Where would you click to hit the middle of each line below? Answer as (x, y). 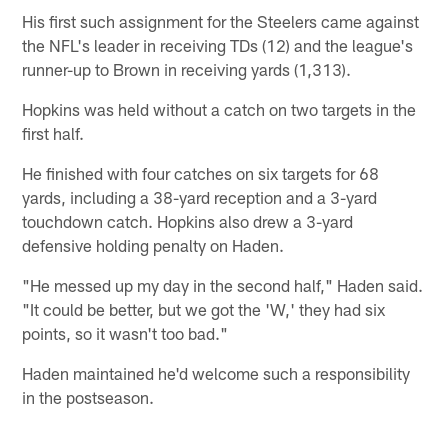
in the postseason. (88, 396)
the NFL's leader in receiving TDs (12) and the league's (218, 44)
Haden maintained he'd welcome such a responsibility (216, 372)
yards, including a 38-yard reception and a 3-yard (200, 196)
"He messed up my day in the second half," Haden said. (223, 284)
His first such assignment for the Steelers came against (221, 20)
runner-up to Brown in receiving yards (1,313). (187, 68)
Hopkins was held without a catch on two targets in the (219, 108)
